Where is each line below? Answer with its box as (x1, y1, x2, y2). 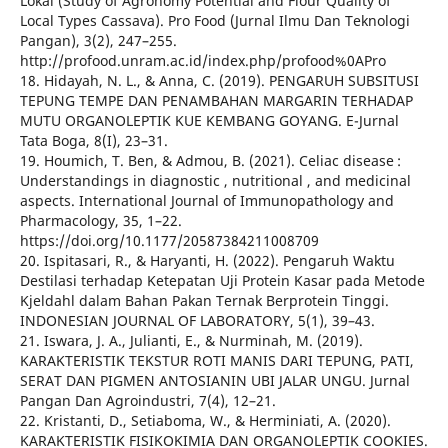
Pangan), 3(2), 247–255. (19, 31, 177, 51)
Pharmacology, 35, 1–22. (19, 211, 182, 231)
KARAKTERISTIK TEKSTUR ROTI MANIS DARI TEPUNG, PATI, (19, 351, 414, 371)
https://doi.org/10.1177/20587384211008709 (19, 231, 319, 251)
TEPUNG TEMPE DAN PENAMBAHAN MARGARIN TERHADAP (19, 91, 413, 111)
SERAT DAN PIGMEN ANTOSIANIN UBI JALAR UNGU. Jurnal (19, 371, 410, 391)
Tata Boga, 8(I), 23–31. (19, 131, 168, 151)
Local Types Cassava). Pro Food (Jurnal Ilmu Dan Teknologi (19, 11, 410, 31)
